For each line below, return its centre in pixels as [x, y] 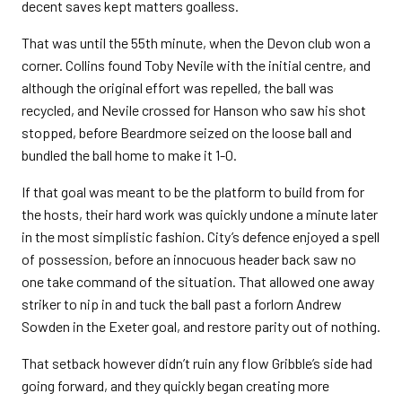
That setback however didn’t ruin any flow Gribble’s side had [197, 363]
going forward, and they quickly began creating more [175, 385]
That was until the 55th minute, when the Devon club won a [196, 43]
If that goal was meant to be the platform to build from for [193, 192]
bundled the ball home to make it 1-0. [129, 155]
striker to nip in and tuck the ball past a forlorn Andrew [182, 304]
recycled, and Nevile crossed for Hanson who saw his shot [194, 110]
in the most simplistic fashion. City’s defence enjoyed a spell [201, 236]
